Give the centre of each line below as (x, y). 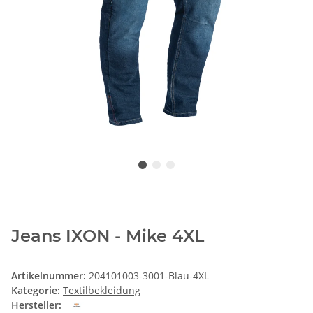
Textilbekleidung (102, 291)
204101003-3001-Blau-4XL (149, 276)
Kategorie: (37, 291)
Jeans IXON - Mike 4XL (108, 236)
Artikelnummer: (50, 276)
